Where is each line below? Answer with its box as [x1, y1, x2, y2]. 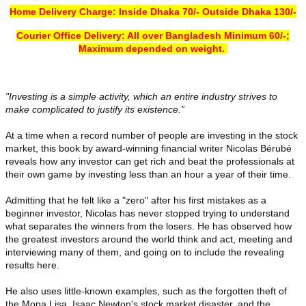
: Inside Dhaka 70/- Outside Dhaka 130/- [113, 5, 296, 17]
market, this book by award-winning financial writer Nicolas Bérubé [5, 142, 292, 154]
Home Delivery [10, 5, 79, 17]
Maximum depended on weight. [79, 42, 227, 54]
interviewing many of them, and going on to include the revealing [5, 246, 284, 258]
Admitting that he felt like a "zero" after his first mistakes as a [5, 194, 266, 206]
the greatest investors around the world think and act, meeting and [5, 233, 292, 245]
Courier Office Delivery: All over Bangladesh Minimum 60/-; [16, 29, 290, 41]
